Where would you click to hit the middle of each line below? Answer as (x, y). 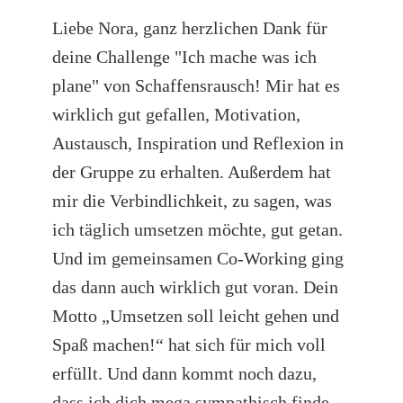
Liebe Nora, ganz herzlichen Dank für (190, 27)
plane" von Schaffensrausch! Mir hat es (196, 85)
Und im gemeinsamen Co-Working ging (198, 258)
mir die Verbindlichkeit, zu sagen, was (192, 200)
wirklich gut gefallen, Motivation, (176, 114)
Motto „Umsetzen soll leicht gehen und (196, 315)
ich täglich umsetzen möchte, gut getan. (197, 229)
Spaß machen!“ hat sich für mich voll (189, 344)
